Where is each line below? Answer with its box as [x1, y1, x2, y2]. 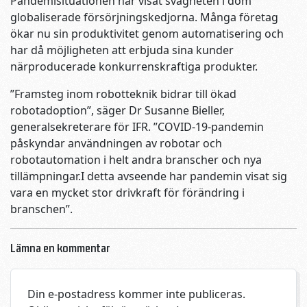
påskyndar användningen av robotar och [10, 136, 222, 151]
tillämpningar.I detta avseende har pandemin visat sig [10, 169, 287, 184]
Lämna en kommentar [10, 241, 110, 256]
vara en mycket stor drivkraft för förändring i [10, 185, 245, 201]
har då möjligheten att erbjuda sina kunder [10, 42, 234, 58]
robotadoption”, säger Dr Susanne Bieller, [10, 103, 225, 119]
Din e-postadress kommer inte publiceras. [27, 286, 245, 302]
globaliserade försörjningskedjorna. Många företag [10, 10, 278, 25]
